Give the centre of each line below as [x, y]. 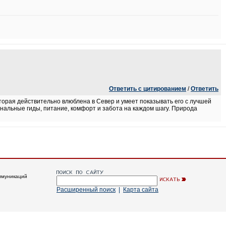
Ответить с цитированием [148, 89]
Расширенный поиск [86, 190]
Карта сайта [141, 190]
